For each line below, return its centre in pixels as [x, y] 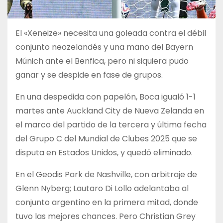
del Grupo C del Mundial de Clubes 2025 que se [106, 139]
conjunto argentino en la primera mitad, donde [107, 203]
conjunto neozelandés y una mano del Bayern [104, 47]
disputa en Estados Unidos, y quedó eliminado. [104, 153]
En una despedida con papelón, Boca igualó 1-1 [106, 97]
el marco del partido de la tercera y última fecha [111, 125]
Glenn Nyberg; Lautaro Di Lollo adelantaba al [102, 189]
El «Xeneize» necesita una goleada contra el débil [111, 33]
